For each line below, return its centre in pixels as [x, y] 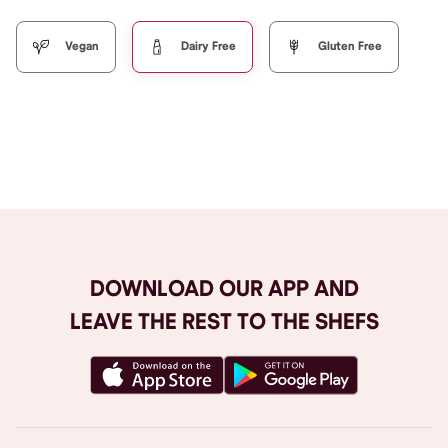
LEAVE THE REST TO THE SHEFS [224, 321]
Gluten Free [350, 46]
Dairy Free [208, 46]
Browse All [224, 172]
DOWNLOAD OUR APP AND [224, 288]
